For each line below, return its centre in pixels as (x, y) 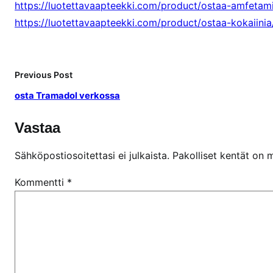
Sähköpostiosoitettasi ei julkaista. (92, 155)
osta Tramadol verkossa (67, 95)
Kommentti (41, 182)
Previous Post (44, 74)
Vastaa (37, 127)
